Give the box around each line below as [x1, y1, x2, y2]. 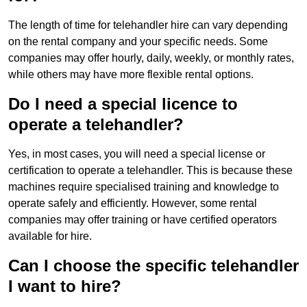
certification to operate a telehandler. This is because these [8, 164, 293, 177]
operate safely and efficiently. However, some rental [8, 197, 257, 210]
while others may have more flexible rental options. [8, 69, 254, 81]
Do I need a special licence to [8, 95, 238, 114]
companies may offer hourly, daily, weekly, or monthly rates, [8, 52, 294, 64]
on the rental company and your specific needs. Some [8, 36, 268, 48]
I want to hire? [8, 277, 121, 296]
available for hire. [8, 230, 92, 243]
